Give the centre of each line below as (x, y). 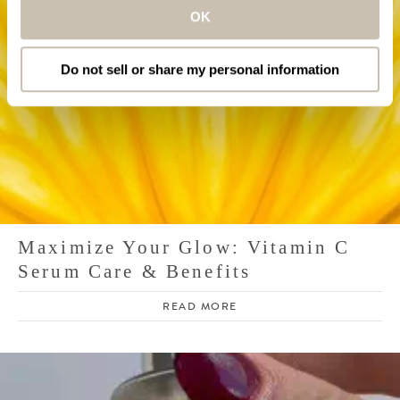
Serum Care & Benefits (135, 272)
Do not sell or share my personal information (200, 69)
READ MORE (200, 307)
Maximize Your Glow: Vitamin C (184, 248)
